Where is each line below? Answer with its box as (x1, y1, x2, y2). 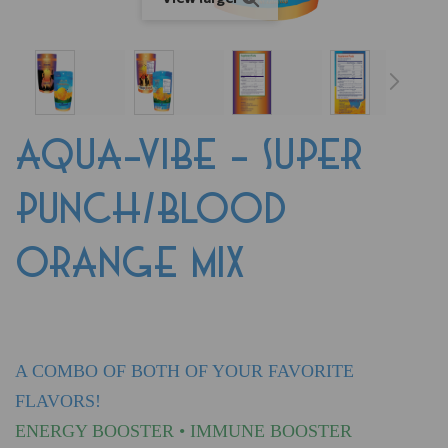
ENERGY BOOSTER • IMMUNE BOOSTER (15, 420, 352, 441)
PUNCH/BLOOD (15, 187, 287, 233)
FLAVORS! (15, 390, 101, 411)
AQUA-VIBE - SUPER (15, 133, 363, 179)
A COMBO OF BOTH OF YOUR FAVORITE (15, 360, 354, 381)
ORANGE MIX (15, 241, 245, 287)
